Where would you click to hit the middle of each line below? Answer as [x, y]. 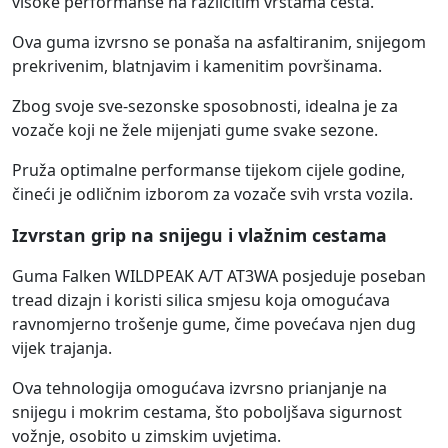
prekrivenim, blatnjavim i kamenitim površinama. [197, 66]
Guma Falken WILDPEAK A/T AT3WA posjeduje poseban [219, 276]
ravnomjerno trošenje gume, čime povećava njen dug [214, 324]
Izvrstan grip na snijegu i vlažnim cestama [199, 235]
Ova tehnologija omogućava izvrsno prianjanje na [199, 388]
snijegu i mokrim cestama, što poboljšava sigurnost [207, 412]
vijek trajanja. [62, 348]
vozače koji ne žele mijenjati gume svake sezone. [195, 130]
